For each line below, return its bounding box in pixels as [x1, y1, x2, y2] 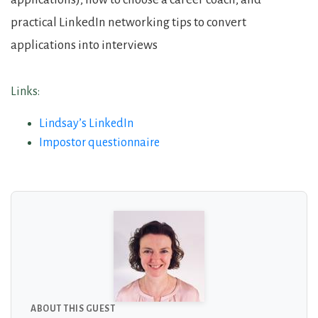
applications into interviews [11, 38, 158, 52]
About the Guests [10, 192, 181, 218]
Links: [11, 84, 40, 98]
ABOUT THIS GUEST [31, 303, 115, 314]
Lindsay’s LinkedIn [39, 116, 133, 130]
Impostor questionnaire [39, 136, 160, 149]
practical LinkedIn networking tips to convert [11, 15, 246, 29]
